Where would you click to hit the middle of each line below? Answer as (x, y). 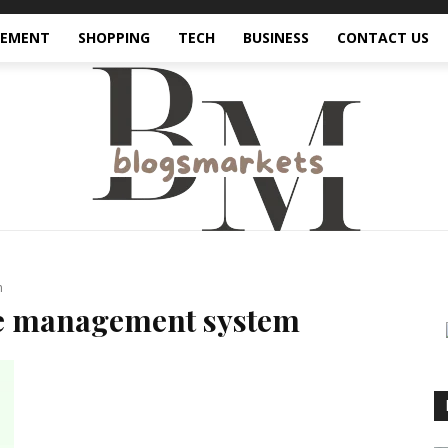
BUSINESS (276, 37)
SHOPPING (114, 37)
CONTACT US (383, 37)
